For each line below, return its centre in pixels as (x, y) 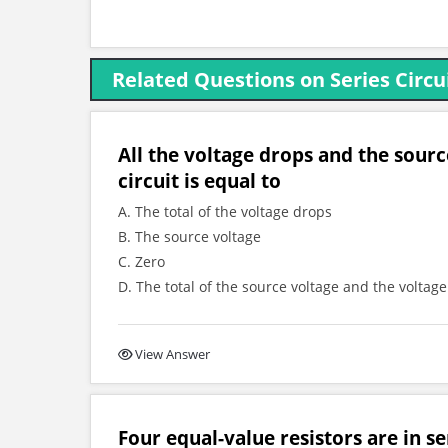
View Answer (172, 354)
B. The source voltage (189, 236)
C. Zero (141, 261)
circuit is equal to (199, 180)
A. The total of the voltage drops (225, 211)
